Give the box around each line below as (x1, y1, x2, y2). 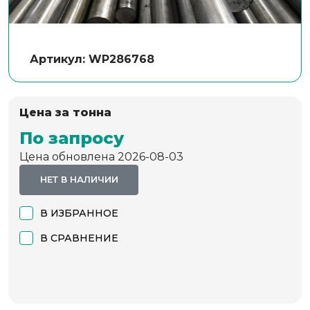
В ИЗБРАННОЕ (40, 206, 118, 219)
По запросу (19, 127, 124, 148)
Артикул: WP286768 (30, 52, 154, 66)
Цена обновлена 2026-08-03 (19, 149, 183, 163)
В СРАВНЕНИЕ (40, 231, 118, 244)
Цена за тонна (19, 105, 111, 119)
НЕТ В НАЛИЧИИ (39, 174, 118, 185)
